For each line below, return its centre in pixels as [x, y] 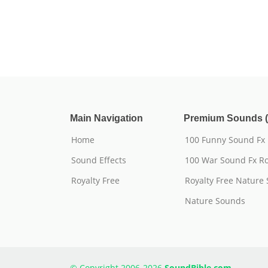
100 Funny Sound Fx [225, 140]
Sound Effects [99, 160]
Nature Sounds [215, 201]
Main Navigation [106, 118]
